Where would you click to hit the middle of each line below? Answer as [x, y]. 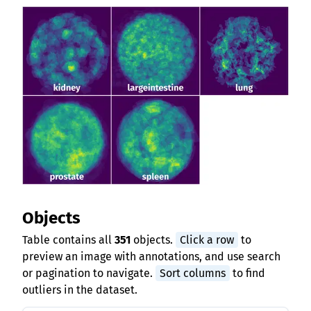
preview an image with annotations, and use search [151, 256]
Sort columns [193, 273]
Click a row [207, 239]
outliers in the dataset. [80, 289]
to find [247, 273]
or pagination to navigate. [89, 273]
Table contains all [68, 239]
